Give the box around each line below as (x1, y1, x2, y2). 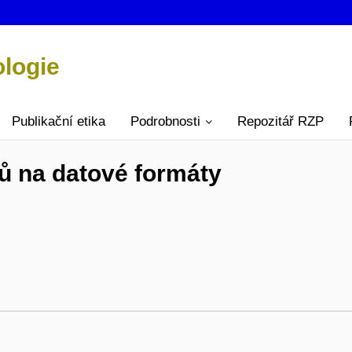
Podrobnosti (130, 114, 200, 130)
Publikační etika (12, 114, 105, 130)
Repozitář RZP (237, 114, 324, 130)
